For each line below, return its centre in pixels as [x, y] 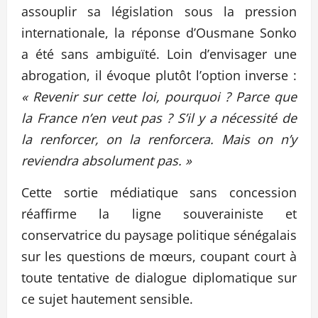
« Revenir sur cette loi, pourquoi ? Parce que [159, 96]
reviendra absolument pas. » [106, 160]
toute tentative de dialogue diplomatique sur [159, 277]
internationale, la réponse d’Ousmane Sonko [159, 32]
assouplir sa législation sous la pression [159, 11]
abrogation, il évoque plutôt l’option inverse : [159, 75]
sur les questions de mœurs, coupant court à [159, 256]
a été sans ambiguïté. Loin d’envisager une [159, 54]
